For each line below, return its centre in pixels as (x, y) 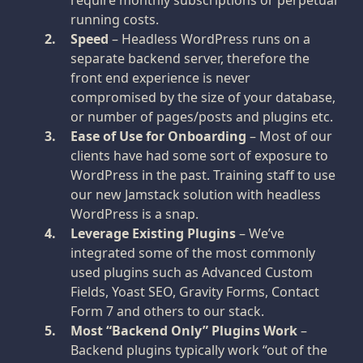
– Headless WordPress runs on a (209, 39)
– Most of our (289, 136)
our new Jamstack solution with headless (196, 194)
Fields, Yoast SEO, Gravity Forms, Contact (195, 292)
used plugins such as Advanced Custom (192, 272)
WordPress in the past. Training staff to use (203, 175)
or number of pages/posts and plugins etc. (202, 117)
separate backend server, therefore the (190, 58)
